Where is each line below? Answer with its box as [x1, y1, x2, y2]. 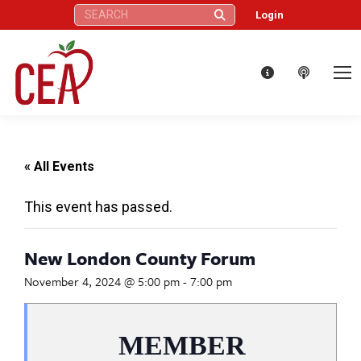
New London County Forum [24, 244, 255, 272]
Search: [73, 5, 108, 17]
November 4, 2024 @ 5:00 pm [24, 272, 180, 290]
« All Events [24, 158, 94, 174]
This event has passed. [24, 197, 172, 215]
